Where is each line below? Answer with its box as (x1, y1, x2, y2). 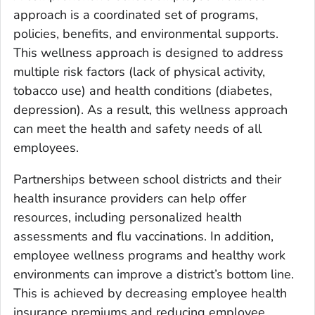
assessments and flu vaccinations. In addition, (13, 228, 274, 245)
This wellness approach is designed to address (13, 44, 283, 62)
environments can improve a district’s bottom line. (13, 266, 294, 283)
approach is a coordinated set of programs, (13, 6, 258, 24)
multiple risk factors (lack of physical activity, (13, 63, 265, 81)
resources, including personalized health (13, 209, 242, 226)
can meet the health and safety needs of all (13, 120, 262, 138)
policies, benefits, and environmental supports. (13, 25, 278, 43)
